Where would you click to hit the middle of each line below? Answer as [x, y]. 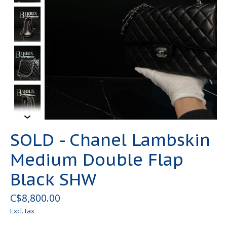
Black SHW [53, 179]
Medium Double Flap [97, 160]
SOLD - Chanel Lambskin [110, 140]
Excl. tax [22, 211]
